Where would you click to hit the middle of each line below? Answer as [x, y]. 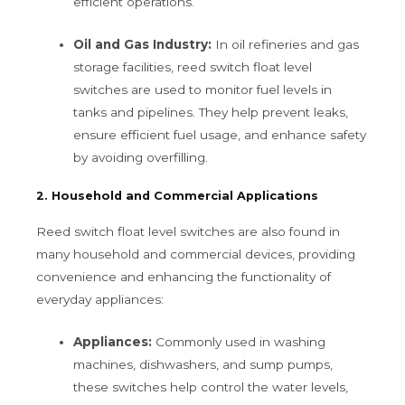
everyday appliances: [100, 299]
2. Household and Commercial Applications [177, 195]
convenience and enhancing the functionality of [184, 276]
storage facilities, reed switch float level [193, 66]
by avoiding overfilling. [141, 157]
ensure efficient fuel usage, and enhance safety [220, 134]
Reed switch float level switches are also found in [188, 231]
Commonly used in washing [239, 341]
